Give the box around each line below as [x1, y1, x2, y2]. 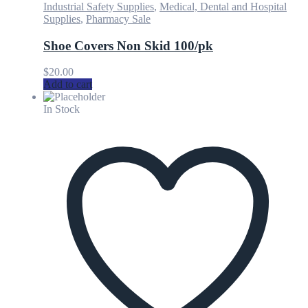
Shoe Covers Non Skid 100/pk [43, 38, 213, 53]
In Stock [43, 103, 80, 115]
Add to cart [43, 78, 92, 91]
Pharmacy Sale [86, 12, 151, 25]
